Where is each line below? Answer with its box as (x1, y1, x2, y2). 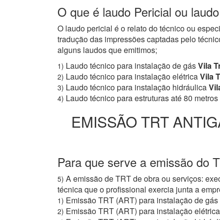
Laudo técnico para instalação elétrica (66, 71, 198, 82)
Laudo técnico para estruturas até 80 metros (66, 92, 218, 104)
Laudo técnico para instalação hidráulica (66, 82, 207, 93)
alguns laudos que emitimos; (57, 44, 157, 56)
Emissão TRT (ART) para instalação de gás (66, 194, 218, 206)
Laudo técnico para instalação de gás (66, 60, 196, 72)
